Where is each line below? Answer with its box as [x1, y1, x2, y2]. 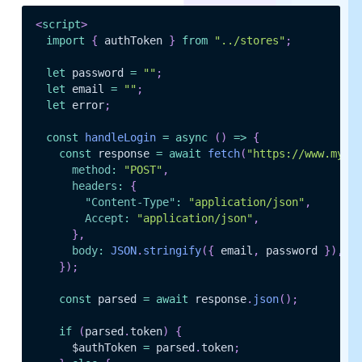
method [71, 163, 111, 177]
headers [71, 179, 117, 193]
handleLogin [84, 131, 156, 145]
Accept [84, 212, 124, 225]
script [41, 18, 81, 32]
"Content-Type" [84, 196, 175, 209]
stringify [142, 244, 201, 258]
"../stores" [213, 34, 285, 48]
